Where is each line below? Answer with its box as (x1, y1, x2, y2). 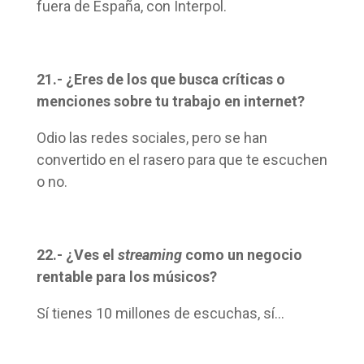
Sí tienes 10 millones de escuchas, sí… (36, 305, 284, 323)
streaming (117, 246, 182, 264)
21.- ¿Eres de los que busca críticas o (36, 71, 285, 89)
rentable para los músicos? (36, 268, 217, 286)
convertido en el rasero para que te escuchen (36, 151, 327, 169)
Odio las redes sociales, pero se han (36, 129, 267, 147)
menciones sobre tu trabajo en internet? (36, 93, 305, 110)
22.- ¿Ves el (36, 246, 118, 264)
